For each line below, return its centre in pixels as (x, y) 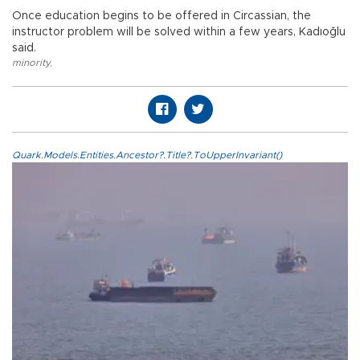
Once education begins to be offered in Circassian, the (162, 16)
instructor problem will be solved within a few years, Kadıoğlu (179, 33)
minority (31, 63)
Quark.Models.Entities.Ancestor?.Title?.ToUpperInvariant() (147, 155)
